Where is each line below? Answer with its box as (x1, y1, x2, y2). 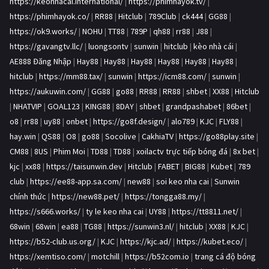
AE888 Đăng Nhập (10, 56, 71, 67)
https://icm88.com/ (138, 71, 207, 82)
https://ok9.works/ (10, 26, 77, 37)
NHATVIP (13, 101, 42, 112)
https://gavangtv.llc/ (10, 41, 83, 52)
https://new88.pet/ (52, 191, 119, 202)
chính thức (10, 191, 46, 202)
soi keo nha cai (156, 176, 209, 187)
